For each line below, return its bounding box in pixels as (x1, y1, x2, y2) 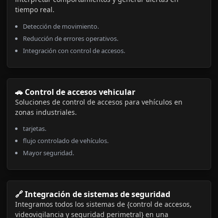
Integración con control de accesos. (23, 46, 125, 55)
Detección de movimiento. (23, 21, 99, 31)
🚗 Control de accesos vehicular (15, 86, 135, 97)
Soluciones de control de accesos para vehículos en (15, 97, 182, 107)
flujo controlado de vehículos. (23, 136, 109, 145)
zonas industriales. (15, 107, 77, 117)
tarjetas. (23, 124, 46, 133)
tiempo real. (15, 5, 54, 15)
